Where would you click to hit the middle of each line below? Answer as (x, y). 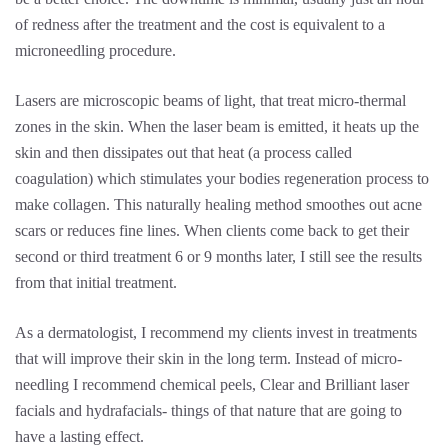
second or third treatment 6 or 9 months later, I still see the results (218, 256)
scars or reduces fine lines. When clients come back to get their (212, 230)
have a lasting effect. (79, 436)
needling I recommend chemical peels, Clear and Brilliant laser (212, 384)
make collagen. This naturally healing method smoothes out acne (218, 204)
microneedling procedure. (95, 50)
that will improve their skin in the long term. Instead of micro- (208, 358)
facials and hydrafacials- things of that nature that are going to (208, 410)
